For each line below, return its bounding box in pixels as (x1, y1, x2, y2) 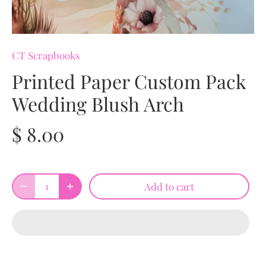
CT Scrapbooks (12, 48, 80, 62)
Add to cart (144, 179, 194, 193)
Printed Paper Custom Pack (12, 68, 246, 94)
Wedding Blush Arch (12, 90, 184, 116)
